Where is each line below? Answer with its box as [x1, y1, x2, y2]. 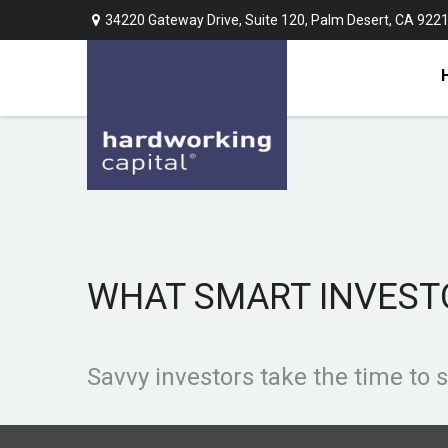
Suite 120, [245, 11, 308, 28]
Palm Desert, [311, 11, 392, 28]
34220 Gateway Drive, [105, 11, 245, 28]
